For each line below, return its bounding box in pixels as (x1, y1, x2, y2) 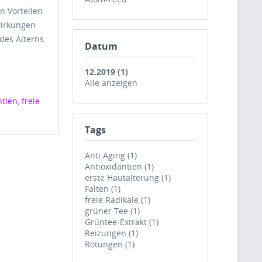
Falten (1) (85, 183, 120, 194)
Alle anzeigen (85, 77, 137, 88)
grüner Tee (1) (85, 205, 140, 216)
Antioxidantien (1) (85, 161, 154, 172)
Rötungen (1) (85, 239, 135, 250)
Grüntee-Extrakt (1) (85, 216, 158, 227)
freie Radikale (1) (85, 194, 150, 205)
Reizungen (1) (85, 227, 138, 239)
